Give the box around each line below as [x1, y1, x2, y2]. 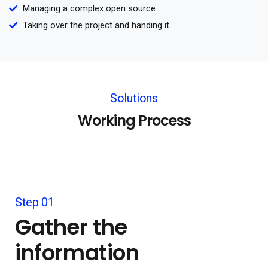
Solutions [110, 90, 158, 105]
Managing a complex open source [22, 2, 156, 14]
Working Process [77, 110, 191, 130]
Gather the [15, 211, 128, 242]
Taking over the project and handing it [22, 19, 169, 31]
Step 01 [15, 194, 54, 209]
